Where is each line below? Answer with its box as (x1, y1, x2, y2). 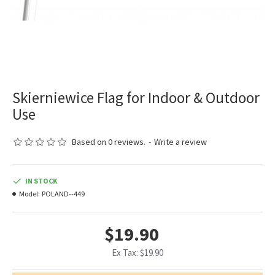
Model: (19, 189, 40, 199)
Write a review (154, 136, 207, 148)
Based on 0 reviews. (72, 136, 145, 148)
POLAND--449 (42, 189, 85, 199)
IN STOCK (25, 176, 57, 186)
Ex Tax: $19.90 (112, 247, 163, 259)
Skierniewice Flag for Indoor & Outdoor (12, 88, 260, 108)
